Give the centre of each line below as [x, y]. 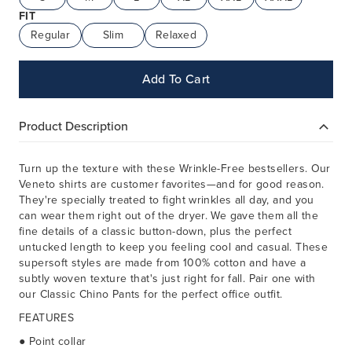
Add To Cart [176, 79]
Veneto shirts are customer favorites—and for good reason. [172, 185]
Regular [50, 35]
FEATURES [47, 318]
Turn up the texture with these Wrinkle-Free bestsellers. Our [175, 169]
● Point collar [53, 342]
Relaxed [176, 35]
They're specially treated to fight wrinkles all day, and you [167, 200]
